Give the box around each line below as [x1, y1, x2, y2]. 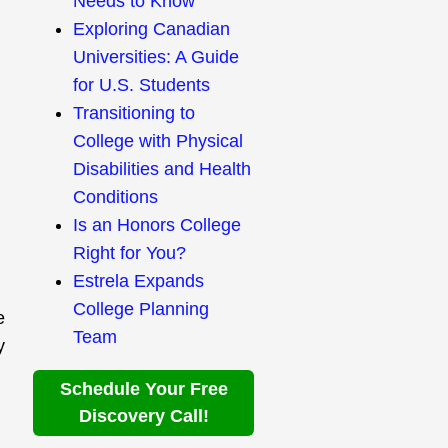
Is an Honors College [73, 215, 242, 235]
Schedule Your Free [59, 379, 228, 399]
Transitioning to [73, 103, 196, 123]
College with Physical [73, 131, 244, 151]
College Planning [73, 299, 210, 319]
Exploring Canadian [73, 19, 231, 39]
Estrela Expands [73, 271, 205, 291]
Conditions [73, 187, 159, 207]
